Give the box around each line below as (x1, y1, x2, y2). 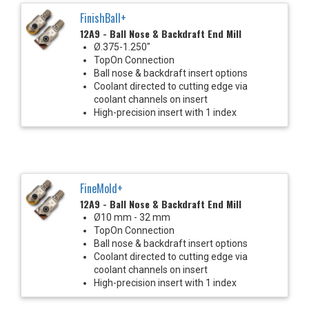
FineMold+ (80, 179, 123, 197)
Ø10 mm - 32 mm (94, 211, 170, 223)
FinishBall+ (80, 9, 126, 26)
